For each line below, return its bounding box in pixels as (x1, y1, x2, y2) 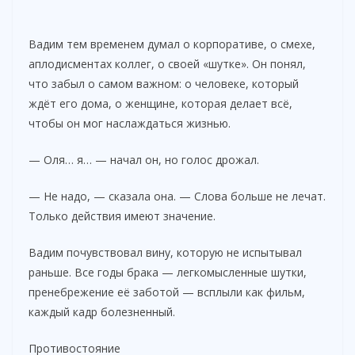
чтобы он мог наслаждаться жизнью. (29, 115, 231, 131)
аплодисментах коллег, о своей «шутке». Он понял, (29, 55, 306, 71)
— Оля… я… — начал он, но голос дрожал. (29, 151, 259, 167)
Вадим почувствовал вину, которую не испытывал (29, 244, 302, 260)
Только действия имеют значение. (29, 208, 216, 223)
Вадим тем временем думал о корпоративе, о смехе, (29, 36, 315, 52)
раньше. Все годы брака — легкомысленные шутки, (29, 264, 307, 280)
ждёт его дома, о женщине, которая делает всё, (29, 95, 292, 111)
